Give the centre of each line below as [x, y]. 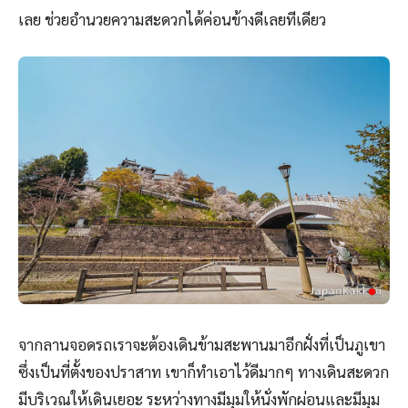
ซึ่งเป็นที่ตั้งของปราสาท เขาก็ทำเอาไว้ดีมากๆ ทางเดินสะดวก [204, 372]
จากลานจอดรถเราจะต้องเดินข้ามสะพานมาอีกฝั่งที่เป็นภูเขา [202, 345]
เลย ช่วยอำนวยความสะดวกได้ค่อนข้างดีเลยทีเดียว [172, 20]
